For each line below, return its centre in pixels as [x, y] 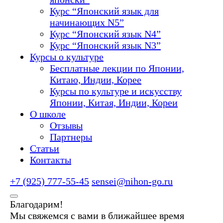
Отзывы [66, 126]
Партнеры [71, 137]
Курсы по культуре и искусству [116, 91]
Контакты [51, 160]
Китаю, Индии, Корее [96, 80]
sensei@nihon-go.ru [132, 181]
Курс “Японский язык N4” [105, 34]
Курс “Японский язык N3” [105, 46]
